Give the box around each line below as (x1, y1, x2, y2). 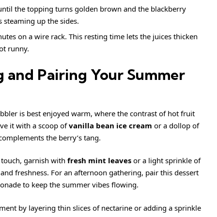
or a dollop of (152, 120, 199, 130)
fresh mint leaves (67, 155, 131, 166)
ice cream (116, 120, 152, 130)
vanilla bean (69, 120, 116, 130)
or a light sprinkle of (131, 155, 201, 166)
